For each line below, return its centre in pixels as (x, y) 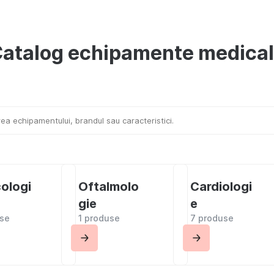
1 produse (99, 218)
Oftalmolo (109, 187)
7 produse (212, 218)
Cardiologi (221, 187)
